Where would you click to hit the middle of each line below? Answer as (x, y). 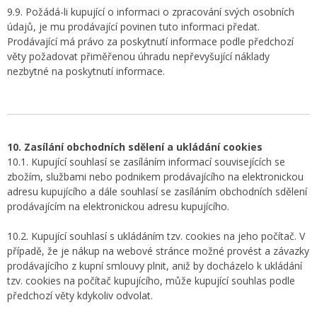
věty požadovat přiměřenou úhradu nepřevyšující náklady (138, 56)
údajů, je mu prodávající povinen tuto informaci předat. (133, 27)
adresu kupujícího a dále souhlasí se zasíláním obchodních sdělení (157, 191)
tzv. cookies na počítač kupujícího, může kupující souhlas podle (151, 281)
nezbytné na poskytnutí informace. (86, 71)
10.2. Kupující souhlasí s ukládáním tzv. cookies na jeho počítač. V (156, 236)
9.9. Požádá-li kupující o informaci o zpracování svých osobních (151, 12)
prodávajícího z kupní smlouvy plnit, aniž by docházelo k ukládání (155, 266)
